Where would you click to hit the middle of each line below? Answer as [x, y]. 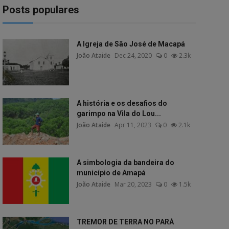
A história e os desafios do [122, 103]
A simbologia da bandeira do [125, 163]
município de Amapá [111, 173]
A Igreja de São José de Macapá [131, 44]
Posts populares [41, 10]
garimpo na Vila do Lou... [119, 113]
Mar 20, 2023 [133, 184]
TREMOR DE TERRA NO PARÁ [125, 222]
